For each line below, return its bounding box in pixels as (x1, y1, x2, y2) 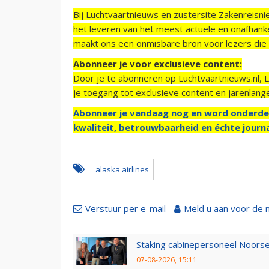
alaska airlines (95, 163, 149, 175)
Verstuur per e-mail (85, 202, 166, 214)
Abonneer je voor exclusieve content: (73, 57, 242, 70)
